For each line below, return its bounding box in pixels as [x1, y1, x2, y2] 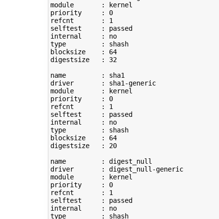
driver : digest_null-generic [50, 165, 183, 174]
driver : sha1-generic [50, 79, 156, 88]
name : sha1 [50, 71, 125, 80]
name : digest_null [50, 157, 152, 166]
